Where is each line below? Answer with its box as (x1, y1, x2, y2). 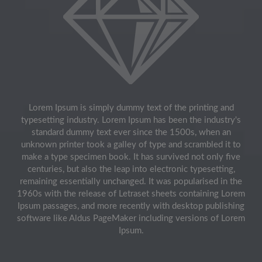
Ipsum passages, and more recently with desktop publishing (18, 202, 244, 211)
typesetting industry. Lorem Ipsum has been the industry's (21, 116, 241, 125)
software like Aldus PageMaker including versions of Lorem (17, 214, 245, 223)
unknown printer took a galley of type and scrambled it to (21, 140, 241, 150)
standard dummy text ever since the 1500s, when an (31, 128, 231, 137)
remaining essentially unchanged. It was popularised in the (20, 177, 242, 187)
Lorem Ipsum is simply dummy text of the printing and (28, 104, 234, 113)
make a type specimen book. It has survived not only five (22, 153, 240, 162)
